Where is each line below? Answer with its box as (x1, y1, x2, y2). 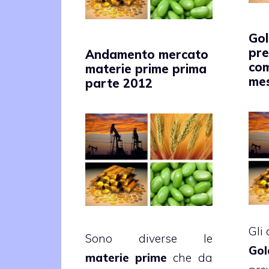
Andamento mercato (85, 46, 208, 62)
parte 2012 (85, 75, 153, 91)
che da (167, 250, 213, 265)
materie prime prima (85, 61, 207, 76)
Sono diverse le (85, 231, 213, 246)
